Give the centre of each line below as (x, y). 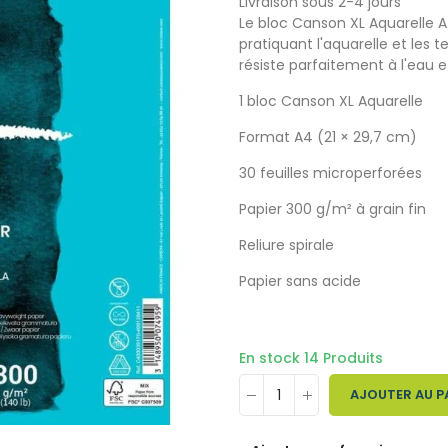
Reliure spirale (286, 245)
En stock (271, 358)
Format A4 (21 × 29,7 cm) (328, 137)
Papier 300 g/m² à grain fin (332, 209)
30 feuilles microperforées (330, 173)
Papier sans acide (300, 281)
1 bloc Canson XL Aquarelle (331, 101)
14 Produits (343, 358)
